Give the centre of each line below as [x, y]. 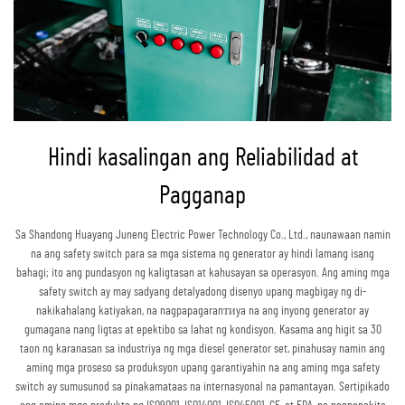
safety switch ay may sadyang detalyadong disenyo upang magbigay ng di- [202, 292]
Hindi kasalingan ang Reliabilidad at [202, 158]
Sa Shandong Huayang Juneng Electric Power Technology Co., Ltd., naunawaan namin [202, 235]
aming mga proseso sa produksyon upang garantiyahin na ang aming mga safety [202, 367]
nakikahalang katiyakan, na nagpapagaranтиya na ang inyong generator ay [202, 311]
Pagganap [202, 196]
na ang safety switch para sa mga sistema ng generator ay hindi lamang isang [202, 254]
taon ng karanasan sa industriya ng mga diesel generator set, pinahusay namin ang [202, 348]
